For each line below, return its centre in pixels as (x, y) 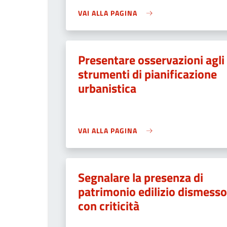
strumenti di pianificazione (147, 74)
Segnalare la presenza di (141, 177)
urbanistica (107, 88)
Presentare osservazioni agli (151, 60)
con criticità (109, 206)
